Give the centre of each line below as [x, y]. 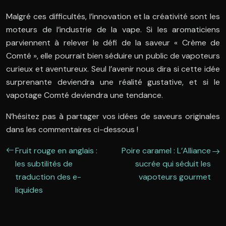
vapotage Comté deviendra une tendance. [84, 95]
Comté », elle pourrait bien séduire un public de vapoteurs [113, 56]
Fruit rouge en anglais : [56, 151]
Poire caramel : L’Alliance [166, 151]
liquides [29, 190]
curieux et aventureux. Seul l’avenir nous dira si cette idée [113, 69]
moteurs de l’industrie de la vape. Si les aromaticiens [113, 30]
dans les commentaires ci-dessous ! [72, 130]
